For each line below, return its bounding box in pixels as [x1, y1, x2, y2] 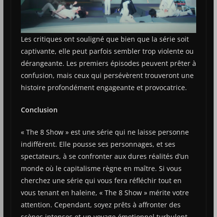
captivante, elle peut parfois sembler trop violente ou [20, 46, 194, 56]
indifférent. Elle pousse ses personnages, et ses [20, 139, 175, 149]
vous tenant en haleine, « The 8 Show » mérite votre [20, 188, 189, 198]
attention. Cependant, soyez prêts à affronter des [20, 200, 181, 210]
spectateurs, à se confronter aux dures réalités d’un [20, 152, 189, 161]
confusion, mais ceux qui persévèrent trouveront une [20, 71, 194, 80]
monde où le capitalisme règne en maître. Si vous [20, 164, 182, 173]
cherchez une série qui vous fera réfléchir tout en [20, 176, 182, 186]
